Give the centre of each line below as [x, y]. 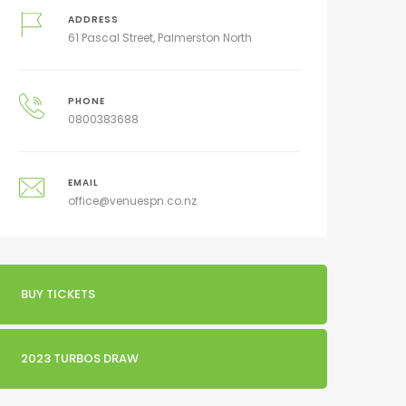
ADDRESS [93, 19]
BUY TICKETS [58, 294]
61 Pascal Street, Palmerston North [159, 38]
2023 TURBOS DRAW [80, 358]
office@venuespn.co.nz [132, 201]
